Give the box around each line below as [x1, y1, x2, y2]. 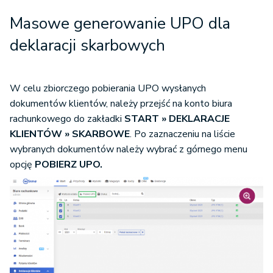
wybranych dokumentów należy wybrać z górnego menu [10, 143, 247, 156]
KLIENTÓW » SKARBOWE [10, 127, 130, 141]
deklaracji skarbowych [10, 35, 165, 56]
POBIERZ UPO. [32, 158, 102, 171]
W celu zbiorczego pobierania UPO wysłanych [10, 82, 206, 95]
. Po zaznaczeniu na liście [130, 127, 235, 141]
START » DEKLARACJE [124, 112, 230, 126]
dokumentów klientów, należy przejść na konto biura [10, 97, 232, 110]
